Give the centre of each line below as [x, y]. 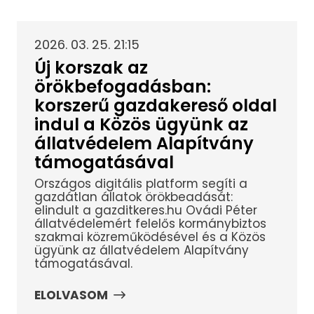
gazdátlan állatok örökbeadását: [133, 197]
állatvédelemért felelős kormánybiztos [150, 224]
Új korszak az [91, 67]
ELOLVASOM [71, 295]
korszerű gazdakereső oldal [155, 105]
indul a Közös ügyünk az [141, 124]
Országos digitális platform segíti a [141, 184]
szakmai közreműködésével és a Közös [150, 237]
